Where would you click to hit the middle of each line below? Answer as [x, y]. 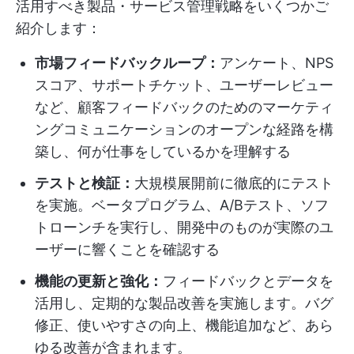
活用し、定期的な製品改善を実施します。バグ [184, 303]
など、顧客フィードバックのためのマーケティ [184, 107]
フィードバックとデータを [248, 281]
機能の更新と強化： [99, 281]
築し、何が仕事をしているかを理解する [163, 151]
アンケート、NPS [277, 62]
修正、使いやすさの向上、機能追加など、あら [184, 325]
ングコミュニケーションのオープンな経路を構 [184, 129]
